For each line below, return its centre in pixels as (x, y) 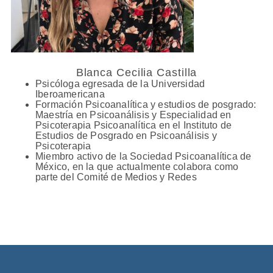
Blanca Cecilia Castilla (136, 73)
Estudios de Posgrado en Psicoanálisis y (126, 136)
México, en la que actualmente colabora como (137, 167)
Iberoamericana (70, 94)
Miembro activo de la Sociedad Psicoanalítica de (143, 156)
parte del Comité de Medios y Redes (116, 177)
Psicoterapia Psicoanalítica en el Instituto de (133, 125)
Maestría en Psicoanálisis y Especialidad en (133, 115)
